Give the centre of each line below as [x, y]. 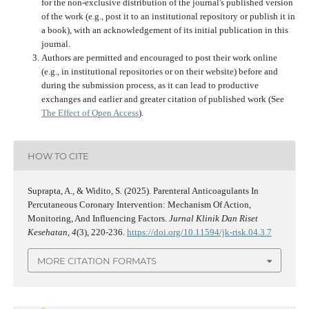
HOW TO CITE [58, 156]
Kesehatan [47, 232]
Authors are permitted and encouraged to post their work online [159, 58]
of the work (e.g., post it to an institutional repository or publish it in [168, 17]
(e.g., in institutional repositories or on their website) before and [159, 72]
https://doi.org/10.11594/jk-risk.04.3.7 [199, 232]
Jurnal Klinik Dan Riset [213, 219]
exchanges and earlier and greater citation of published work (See [162, 99]
